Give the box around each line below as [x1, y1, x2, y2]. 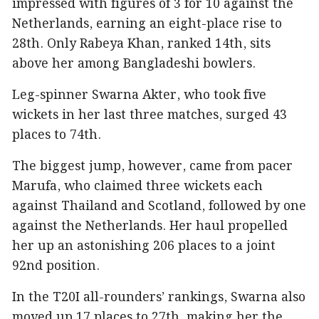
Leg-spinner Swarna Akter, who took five [12, 85, 266, 106]
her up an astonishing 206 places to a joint [12, 236, 276, 257]
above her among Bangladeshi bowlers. [12, 54, 256, 75]
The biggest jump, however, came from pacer [12, 157, 293, 177]
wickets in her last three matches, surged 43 [12, 105, 287, 126]
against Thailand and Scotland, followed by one [12, 197, 306, 217]
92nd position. [12, 256, 100, 277]
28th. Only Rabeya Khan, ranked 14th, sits [12, 34, 271, 55]
